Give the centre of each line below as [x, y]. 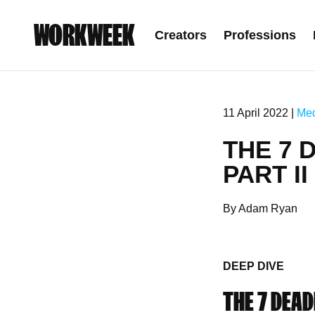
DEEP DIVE [253, 266]
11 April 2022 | [260, 113]
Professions [260, 35]
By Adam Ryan [260, 208]
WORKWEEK [84, 35]
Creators [181, 35]
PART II [265, 174]
